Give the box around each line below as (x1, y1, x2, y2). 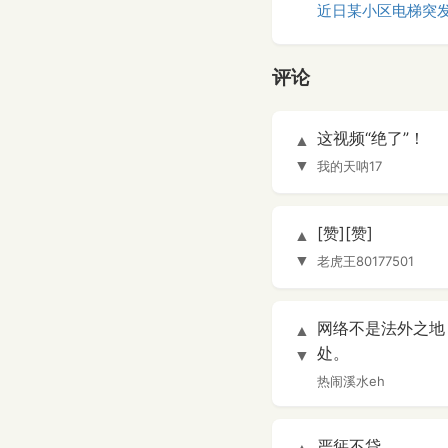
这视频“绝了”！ (317, 128, 425, 149)
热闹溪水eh (317, 373, 385, 390)
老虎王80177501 (317, 253, 414, 270)
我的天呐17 (317, 158, 382, 175)
